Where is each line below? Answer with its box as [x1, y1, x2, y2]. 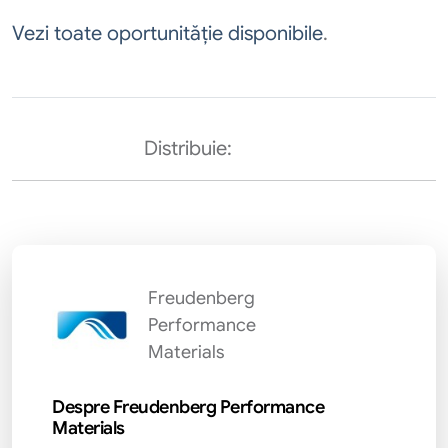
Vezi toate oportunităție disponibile [12, 21, 323, 46]
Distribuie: [144, 136, 232, 161]
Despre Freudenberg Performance [52, 396, 324, 418]
